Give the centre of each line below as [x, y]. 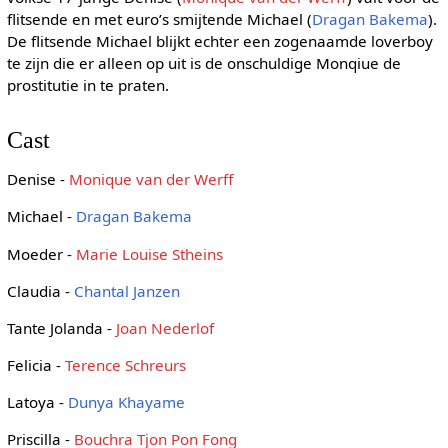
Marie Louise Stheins [149, 253]
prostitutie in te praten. [87, 84]
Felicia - [35, 365]
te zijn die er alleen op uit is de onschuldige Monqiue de [203, 62]
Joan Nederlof [164, 327]
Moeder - [41, 253]
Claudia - [40, 290]
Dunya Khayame [126, 402]
